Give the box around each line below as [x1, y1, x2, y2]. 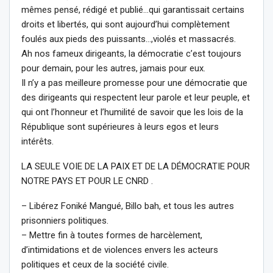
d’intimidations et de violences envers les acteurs [21, 244, 218, 255]
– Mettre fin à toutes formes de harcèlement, [21, 229, 202, 241]
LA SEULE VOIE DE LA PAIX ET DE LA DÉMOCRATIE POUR [21, 160, 250, 172]
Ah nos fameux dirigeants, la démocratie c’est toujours [21, 48, 241, 59]
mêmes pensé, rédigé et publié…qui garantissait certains [21, 4, 244, 15]
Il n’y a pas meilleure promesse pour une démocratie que [21, 77, 247, 88]
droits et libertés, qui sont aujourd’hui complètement [21, 18, 230, 30]
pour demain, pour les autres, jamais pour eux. [21, 62, 205, 74]
